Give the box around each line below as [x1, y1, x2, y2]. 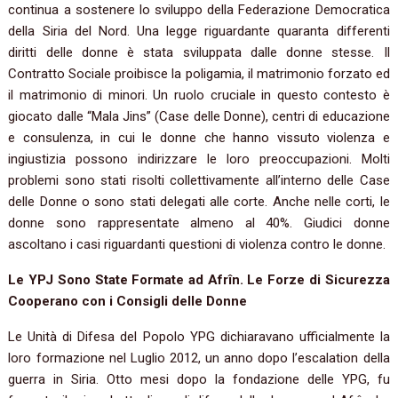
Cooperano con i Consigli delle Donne [8, 293, 248, 310]
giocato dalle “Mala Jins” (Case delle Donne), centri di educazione [8, 108, 390, 125]
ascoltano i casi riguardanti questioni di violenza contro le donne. [8, 236, 386, 253]
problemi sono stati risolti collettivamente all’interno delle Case [8, 172, 390, 189]
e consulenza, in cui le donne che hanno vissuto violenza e [8, 130, 390, 147]
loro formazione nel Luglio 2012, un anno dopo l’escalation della [8, 350, 390, 367]
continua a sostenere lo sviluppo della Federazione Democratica [8, 2, 390, 19]
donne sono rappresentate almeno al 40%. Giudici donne [8, 215, 390, 232]
